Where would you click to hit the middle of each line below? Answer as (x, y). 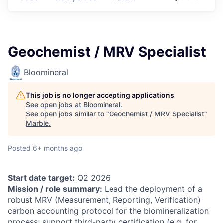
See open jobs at (55, 104)
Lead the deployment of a (152, 189)
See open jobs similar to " (67, 114)
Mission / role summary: (55, 189)
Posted (19, 148)
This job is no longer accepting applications (100, 95)
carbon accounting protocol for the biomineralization (108, 211)
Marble (37, 123)
